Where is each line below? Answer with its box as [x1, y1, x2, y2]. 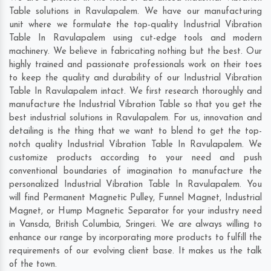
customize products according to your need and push [9, 154, 262, 163]
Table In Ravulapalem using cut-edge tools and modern [9, 34, 262, 44]
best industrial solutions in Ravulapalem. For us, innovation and [9, 114, 262, 123]
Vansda [19, 220, 49, 230]
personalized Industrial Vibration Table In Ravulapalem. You [9, 180, 262, 190]
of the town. [9, 260, 57, 270]
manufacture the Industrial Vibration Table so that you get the [9, 100, 262, 110]
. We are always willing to [155, 220, 263, 230]
